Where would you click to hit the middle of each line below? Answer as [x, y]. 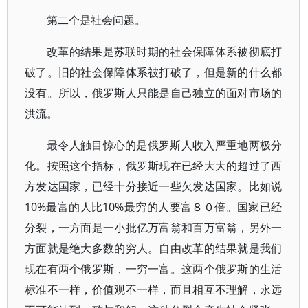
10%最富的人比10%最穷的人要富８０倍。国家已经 [154, 207]
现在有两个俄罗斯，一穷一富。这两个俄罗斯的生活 [154, 269]
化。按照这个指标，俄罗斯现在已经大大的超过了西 [154, 166]
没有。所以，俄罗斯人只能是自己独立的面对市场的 [154, 93]
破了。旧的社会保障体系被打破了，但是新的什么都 [154, 72]
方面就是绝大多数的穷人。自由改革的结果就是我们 [154, 248]
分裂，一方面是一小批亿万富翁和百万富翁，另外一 [154, 228]
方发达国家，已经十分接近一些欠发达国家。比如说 [154, 186]
